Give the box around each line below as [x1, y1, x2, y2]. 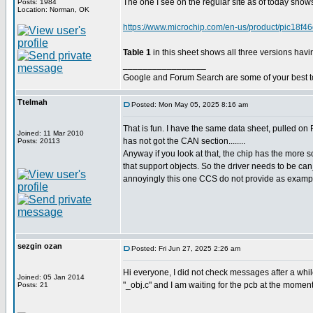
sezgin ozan [17, 242, 62, 250]
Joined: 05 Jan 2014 [17, 273, 85, 281]
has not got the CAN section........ [123, 136, 245, 146]
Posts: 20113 [17, 137, 60, 145]
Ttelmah [17, 98, 48, 106]
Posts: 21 [17, 281, 48, 289]
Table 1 [123, 48, 151, 57]
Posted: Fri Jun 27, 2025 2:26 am [131, 245, 240, 252]
